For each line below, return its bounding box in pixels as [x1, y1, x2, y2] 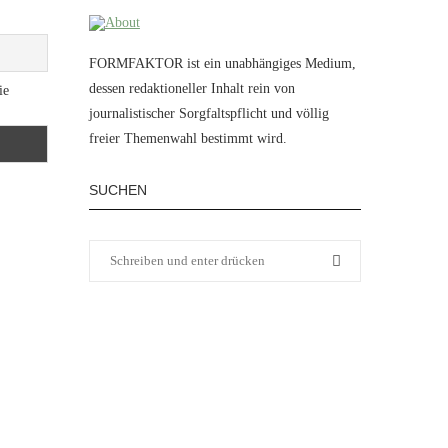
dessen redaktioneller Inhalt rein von [88, 80, 295, 96]
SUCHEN [88, 181, 147, 198]
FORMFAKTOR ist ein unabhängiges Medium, [88, 55, 356, 71]
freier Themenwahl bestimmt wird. [88, 130, 287, 146]
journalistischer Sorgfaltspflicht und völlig [88, 105, 329, 121]
